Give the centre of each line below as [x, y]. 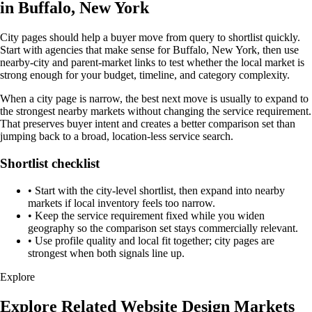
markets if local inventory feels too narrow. [122, 203]
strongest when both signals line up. [106, 253]
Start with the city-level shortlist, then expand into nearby [160, 190]
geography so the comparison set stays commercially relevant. [163, 228]
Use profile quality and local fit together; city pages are [155, 240]
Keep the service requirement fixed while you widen [150, 215]
